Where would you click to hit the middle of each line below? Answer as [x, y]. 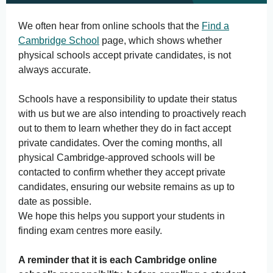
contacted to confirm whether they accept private [122, 172]
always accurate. [55, 70]
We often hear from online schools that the [110, 26]
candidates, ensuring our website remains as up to [126, 187]
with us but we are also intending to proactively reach [132, 114]
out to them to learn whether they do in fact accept [125, 128]
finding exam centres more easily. [90, 231]
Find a [215, 26]
